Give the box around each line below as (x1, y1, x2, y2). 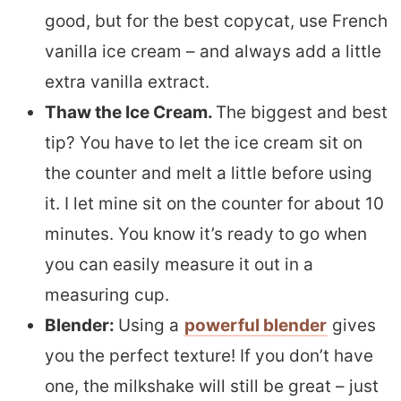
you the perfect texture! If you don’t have (45, 345, 373, 366)
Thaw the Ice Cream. (45, 101, 216, 123)
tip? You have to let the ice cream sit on (45, 132, 363, 153)
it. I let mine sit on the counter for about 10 (45, 192, 384, 214)
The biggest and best (216, 101, 388, 123)
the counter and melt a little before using (45, 162, 372, 183)
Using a (118, 314, 183, 336)
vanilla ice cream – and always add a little (45, 40, 381, 62)
